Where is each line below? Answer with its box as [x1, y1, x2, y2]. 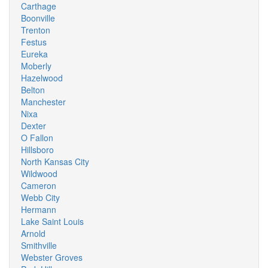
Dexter [21, 120, 46, 132]
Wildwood [21, 167, 57, 179]
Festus [21, 36, 47, 48]
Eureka [21, 48, 48, 60]
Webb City [21, 191, 60, 203]
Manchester [21, 96, 66, 108]
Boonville [21, 12, 55, 24]
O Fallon [21, 132, 53, 144]
